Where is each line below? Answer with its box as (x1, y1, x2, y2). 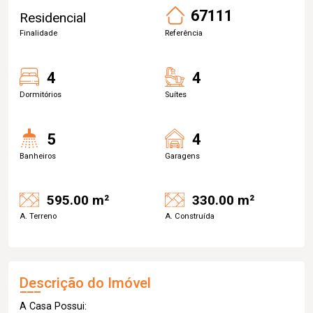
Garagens (165, 151, 200, 161)
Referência (165, 28, 203, 38)
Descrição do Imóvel (20, 275, 151, 291)
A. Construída (165, 212, 214, 221)
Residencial (20, 9, 86, 26)
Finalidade (20, 28, 57, 38)
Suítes (165, 89, 187, 99)
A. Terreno (20, 212, 57, 221)
